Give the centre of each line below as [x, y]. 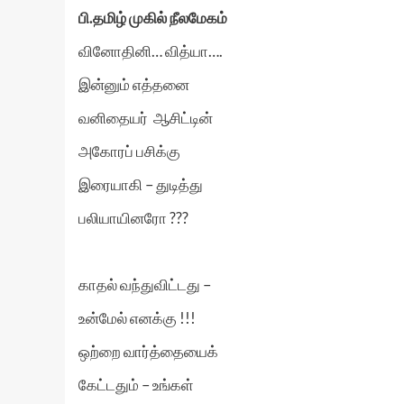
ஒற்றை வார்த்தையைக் [148, 351]
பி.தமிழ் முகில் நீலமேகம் [153, 18]
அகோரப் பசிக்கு [129, 151]
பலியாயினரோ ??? [133, 218]
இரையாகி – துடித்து [141, 184]
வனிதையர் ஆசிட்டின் [146, 118]
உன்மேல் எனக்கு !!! [137, 318]
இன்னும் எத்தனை [134, 84]
